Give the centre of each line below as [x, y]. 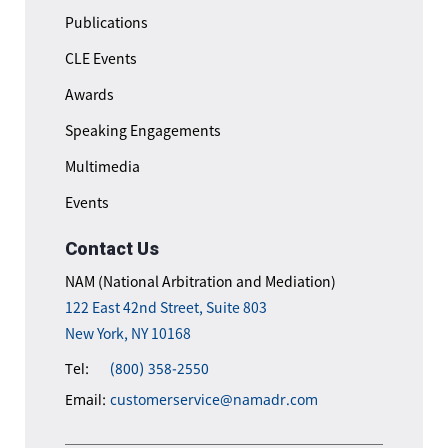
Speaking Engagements [143, 130]
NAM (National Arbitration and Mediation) [200, 281]
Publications [106, 22]
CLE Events [101, 58]
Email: [85, 400]
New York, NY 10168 [128, 333]
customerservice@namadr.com [214, 400]
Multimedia [102, 166]
